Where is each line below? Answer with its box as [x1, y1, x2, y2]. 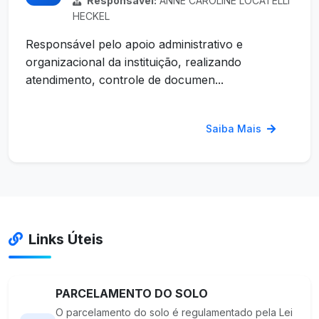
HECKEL [73, 10, 110, 23]
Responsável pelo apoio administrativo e [26, 37, 243, 52]
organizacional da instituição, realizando [26, 55, 241, 70]
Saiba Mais [206, 122, 264, 135]
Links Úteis [28, 231, 103, 249]
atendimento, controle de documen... [26, 73, 224, 88]
